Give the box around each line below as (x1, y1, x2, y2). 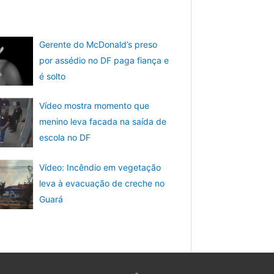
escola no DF (39, 132, 91, 143)
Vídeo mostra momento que (39, 100, 150, 111)
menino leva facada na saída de (39, 116, 167, 127)
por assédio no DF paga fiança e (39, 54, 169, 65)
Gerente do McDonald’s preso (39, 39, 158, 50)
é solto (39, 70, 66, 81)
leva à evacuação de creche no (39, 178, 165, 189)
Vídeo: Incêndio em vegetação (39, 162, 161, 173)
